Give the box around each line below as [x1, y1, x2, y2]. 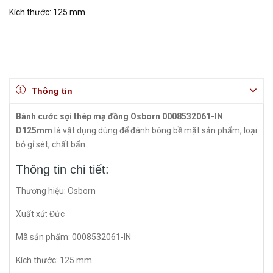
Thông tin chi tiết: [16, 163, 113, 176]
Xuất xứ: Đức [16, 209, 65, 219]
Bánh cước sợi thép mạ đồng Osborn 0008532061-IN [16, 112, 223, 121]
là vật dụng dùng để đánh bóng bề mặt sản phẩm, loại [52, 126, 257, 135]
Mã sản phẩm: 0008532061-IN [16, 232, 133, 242]
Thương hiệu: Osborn [16, 186, 96, 196]
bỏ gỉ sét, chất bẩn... [16, 140, 91, 149]
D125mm [16, 126, 52, 135]
